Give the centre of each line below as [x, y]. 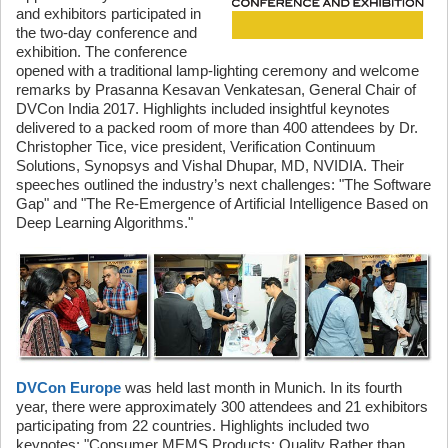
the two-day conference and [106, 32]
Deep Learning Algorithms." [104, 222]
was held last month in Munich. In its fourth [263, 387]
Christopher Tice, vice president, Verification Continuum [196, 146]
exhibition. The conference [101, 51]
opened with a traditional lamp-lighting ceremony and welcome [217, 70]
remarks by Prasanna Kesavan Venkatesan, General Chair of [216, 89]
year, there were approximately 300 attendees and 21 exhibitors [222, 406]
